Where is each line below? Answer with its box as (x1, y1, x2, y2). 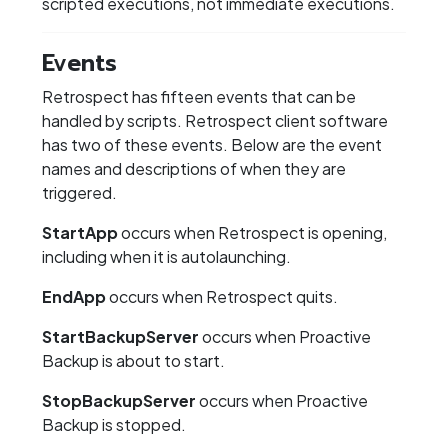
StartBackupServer (42, 326, 199, 348)
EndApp (42, 286, 106, 308)
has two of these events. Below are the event (42, 134, 382, 156)
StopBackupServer (42, 390, 196, 412)
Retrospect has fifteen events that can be (42, 86, 356, 108)
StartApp (42, 222, 118, 244)
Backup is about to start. (42, 350, 225, 372)
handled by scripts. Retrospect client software (42, 110, 388, 132)
